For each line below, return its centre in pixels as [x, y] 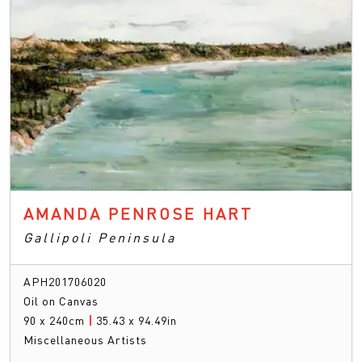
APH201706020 [65, 281]
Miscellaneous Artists [85, 339]
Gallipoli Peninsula [100, 237]
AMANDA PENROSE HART [138, 213]
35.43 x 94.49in [137, 320]
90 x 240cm [56, 320]
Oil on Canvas [61, 300]
